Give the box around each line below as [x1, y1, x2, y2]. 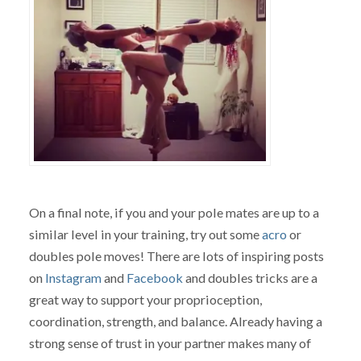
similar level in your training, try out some [28, 226, 262, 242]
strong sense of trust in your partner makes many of [28, 334, 311, 351]
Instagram [44, 269, 102, 285]
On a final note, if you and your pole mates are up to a [28, 204, 319, 220]
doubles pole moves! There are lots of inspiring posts [28, 247, 324, 263]
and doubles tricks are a [182, 269, 317, 285]
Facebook [126, 269, 183, 285]
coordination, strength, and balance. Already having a [28, 313, 322, 329]
